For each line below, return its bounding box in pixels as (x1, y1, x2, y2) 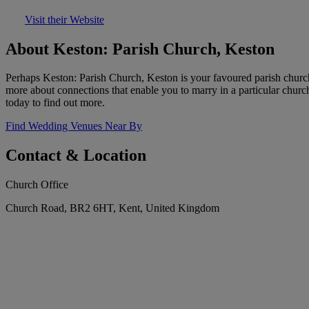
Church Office (6, 179, 68, 191)
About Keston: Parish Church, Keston (6, 39, 275, 58)
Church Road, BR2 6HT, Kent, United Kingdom (6, 202, 219, 215)
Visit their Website (25, 13, 104, 26)
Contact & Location (6, 146, 146, 165)
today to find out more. (6, 97, 105, 109)
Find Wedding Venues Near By (6, 120, 142, 132)
